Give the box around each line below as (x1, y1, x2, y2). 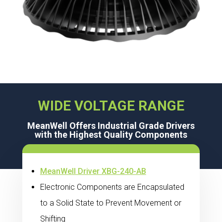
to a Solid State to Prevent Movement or (40, 198, 181, 208)
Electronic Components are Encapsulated (40, 182, 184, 192)
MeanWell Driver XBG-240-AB (40, 166, 146, 176)
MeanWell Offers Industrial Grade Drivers (27, 120, 195, 131)
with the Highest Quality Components (35, 129, 187, 140)
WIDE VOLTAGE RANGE (38, 97, 184, 114)
